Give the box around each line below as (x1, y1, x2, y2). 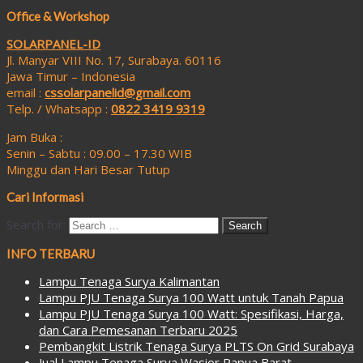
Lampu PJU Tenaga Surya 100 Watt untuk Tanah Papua (39, 288, 344, 305)
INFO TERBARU (6, 246, 95, 261)
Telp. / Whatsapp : (6, 100, 111, 117)
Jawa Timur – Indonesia (6, 67, 135, 84)
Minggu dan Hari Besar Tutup (6, 160, 170, 177)
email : (6, 83, 45, 100)
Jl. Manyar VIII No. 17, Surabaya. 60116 (6, 51, 221, 68)
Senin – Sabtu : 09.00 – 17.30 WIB (6, 144, 192, 161)
